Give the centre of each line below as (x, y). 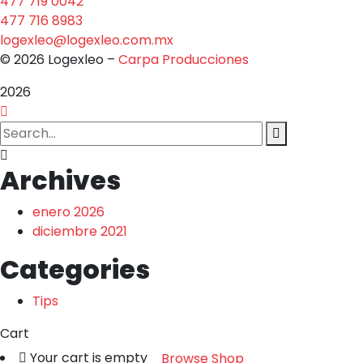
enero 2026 (68, 211)
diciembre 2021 (80, 231)
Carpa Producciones (185, 59)
